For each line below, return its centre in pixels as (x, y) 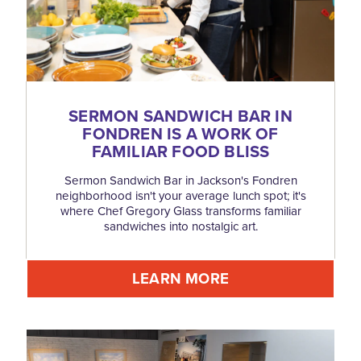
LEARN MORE (180, 278)
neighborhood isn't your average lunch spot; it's (180, 195)
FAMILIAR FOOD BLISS (180, 151)
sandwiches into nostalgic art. (180, 226)
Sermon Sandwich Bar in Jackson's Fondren (180, 180)
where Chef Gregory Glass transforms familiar (180, 211)
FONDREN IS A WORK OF (180, 133)
